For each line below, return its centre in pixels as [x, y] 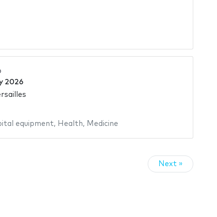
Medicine [102, 124]
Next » [170, 164]
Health [70, 124]
